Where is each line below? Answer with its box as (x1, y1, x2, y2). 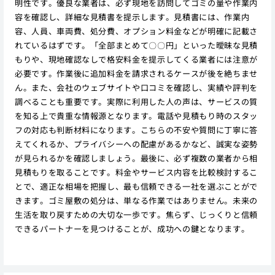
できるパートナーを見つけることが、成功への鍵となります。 (14, 222, 250, 234)
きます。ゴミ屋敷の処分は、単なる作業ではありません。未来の (14, 194, 258, 206)
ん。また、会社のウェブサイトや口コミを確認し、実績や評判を (14, 81, 258, 93)
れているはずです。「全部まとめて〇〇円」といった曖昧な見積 (14, 39, 258, 51)
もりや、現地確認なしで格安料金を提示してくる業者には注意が (14, 53, 258, 65)
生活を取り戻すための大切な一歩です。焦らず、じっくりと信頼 (14, 208, 258, 220)
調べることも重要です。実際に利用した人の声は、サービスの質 (14, 95, 258, 107)
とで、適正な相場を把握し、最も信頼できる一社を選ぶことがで (14, 180, 258, 192)
